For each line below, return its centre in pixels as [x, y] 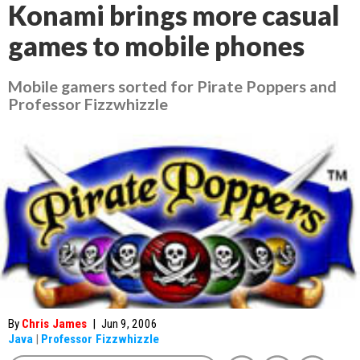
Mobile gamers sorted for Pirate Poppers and [172, 86]
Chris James [54, 324]
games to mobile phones [156, 46]
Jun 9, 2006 [129, 324]
